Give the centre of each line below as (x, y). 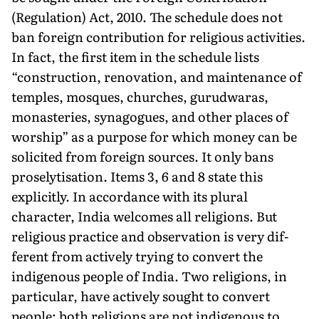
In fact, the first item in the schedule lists (135, 56)
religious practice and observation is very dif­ (150, 236)
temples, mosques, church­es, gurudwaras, (140, 96)
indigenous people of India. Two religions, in (149, 276)
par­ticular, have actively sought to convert (141, 296)
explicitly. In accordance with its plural (130, 196)
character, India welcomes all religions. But (144, 216)
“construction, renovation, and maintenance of (157, 76)
